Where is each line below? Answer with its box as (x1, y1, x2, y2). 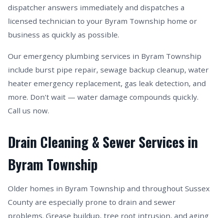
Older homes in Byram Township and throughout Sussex (8, 183, 210, 193)
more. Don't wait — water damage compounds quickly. (8, 92, 199, 102)
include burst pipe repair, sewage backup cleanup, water (8, 65, 209, 74)
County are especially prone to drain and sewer (8, 197, 176, 207)
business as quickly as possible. (8, 30, 119, 39)
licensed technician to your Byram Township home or (8, 16, 197, 26)
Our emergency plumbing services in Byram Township (8, 51, 201, 61)
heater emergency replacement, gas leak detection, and (8, 78, 206, 88)
